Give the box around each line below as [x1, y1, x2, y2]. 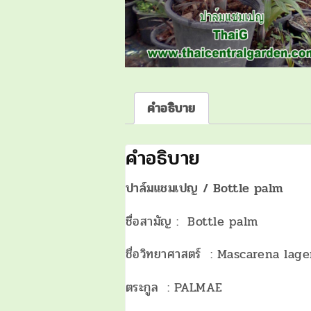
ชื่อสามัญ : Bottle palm [126, 211, 258, 231]
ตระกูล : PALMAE [126, 278, 223, 298]
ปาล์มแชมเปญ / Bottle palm [126, 178, 284, 199]
